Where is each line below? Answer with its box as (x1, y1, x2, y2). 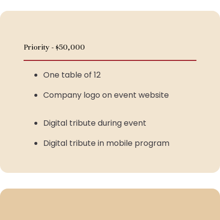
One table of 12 (43, 69, 101, 81)
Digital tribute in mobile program (43, 137, 169, 149)
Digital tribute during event (43, 117, 146, 129)
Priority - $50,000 (24, 42, 85, 52)
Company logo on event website (43, 89, 169, 101)
